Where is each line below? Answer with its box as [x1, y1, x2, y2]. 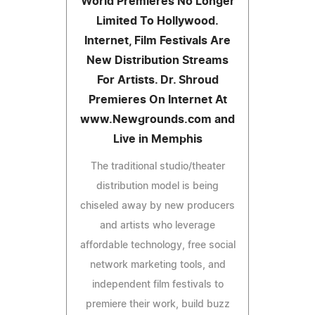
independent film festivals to [91, 279, 224, 290]
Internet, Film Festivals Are [84, 34, 231, 46]
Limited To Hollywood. [96, 15, 219, 27]
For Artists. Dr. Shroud [96, 74, 219, 86]
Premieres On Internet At [88, 94, 227, 105]
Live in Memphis [112, 133, 202, 145]
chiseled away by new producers [80, 200, 235, 211]
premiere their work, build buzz [85, 299, 230, 309]
